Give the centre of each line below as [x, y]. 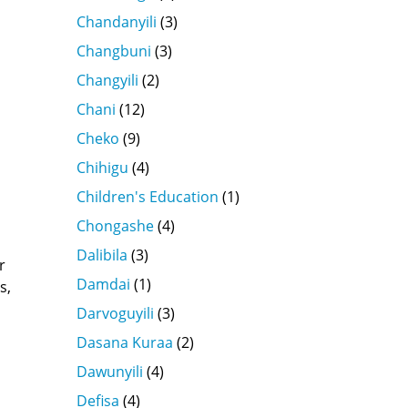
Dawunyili [109, 371]
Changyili [107, 80]
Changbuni [113, 51]
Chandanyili [116, 21]
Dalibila [102, 255]
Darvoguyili [115, 313]
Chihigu [102, 167]
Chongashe [115, 225]
